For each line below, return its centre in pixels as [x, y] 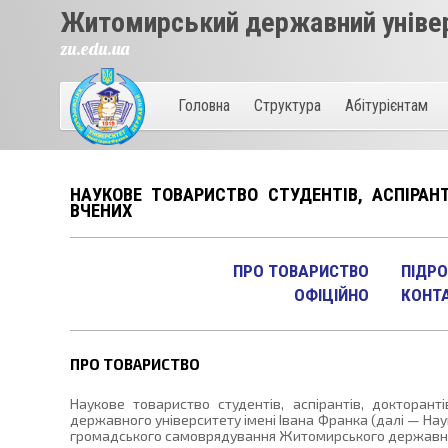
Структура [287, 105]
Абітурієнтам [386, 105]
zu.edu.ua [94, 48]
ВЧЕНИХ [100, 210]
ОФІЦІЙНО [331, 295]
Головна [203, 105]
